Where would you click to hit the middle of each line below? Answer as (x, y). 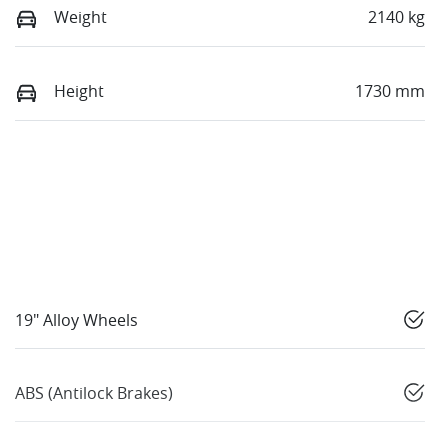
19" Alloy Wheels (76, 320)
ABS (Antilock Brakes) (94, 393)
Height (79, 90)
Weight (80, 16)
